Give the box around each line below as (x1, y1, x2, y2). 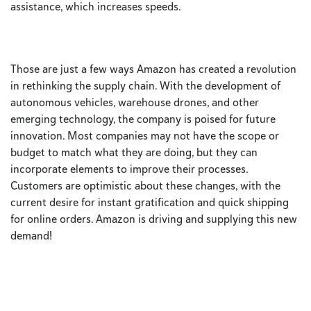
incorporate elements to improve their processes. (10, 161, 248, 176)
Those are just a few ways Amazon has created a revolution (10, 61, 296, 76)
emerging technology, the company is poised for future (10, 111, 276, 126)
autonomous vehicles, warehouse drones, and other (10, 94, 259, 110)
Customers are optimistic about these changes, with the (10, 178, 280, 193)
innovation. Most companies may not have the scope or (10, 128, 279, 143)
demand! (10, 228, 52, 243)
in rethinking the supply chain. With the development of (10, 78, 280, 93)
